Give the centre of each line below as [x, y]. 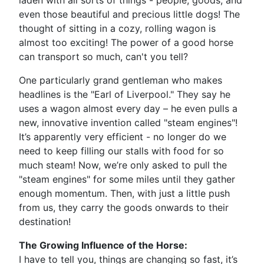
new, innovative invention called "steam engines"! [128, 123]
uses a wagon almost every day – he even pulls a [128, 108]
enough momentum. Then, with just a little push [124, 193]
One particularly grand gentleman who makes [121, 80]
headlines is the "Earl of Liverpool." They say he [125, 94]
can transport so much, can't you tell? [103, 57]
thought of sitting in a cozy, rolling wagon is [117, 28]
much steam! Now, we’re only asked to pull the [123, 165]
